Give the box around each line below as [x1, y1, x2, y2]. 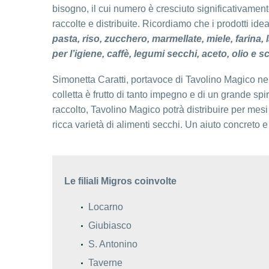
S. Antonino [88, 238, 138, 249]
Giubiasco [88, 220, 131, 231]
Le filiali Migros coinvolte [64, 176, 177, 187]
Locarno [88, 201, 123, 212]
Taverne [88, 257, 122, 268]
